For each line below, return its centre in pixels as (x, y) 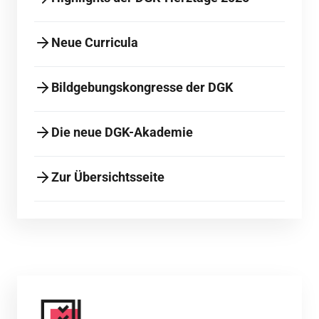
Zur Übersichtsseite (108, 177)
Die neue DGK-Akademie (122, 132)
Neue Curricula (95, 43)
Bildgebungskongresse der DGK (142, 88)
